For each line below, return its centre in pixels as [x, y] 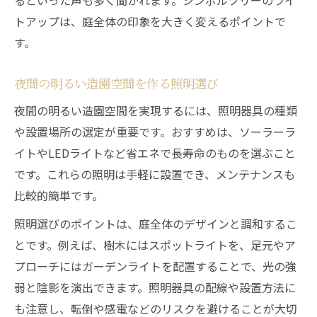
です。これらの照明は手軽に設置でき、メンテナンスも [155, 174]
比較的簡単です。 [59, 195]
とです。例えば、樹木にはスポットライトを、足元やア [155, 245]
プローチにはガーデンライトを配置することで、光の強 [155, 266]
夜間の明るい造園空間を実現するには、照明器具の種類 [156, 110]
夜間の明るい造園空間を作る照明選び [116, 83]
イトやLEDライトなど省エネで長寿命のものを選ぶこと [155, 153]
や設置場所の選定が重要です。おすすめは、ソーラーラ [155, 132]
